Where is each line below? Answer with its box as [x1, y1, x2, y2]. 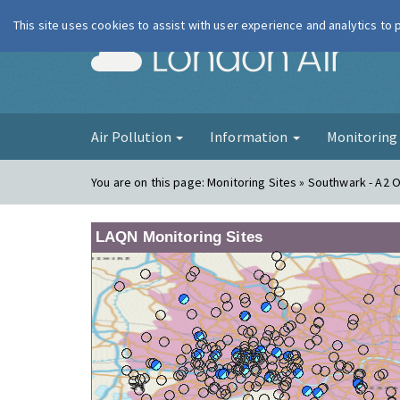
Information [209, 128, 291, 146]
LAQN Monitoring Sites [96, 229, 262, 246]
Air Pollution [91, 128, 174, 146]
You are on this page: [91, 174, 208, 190]
